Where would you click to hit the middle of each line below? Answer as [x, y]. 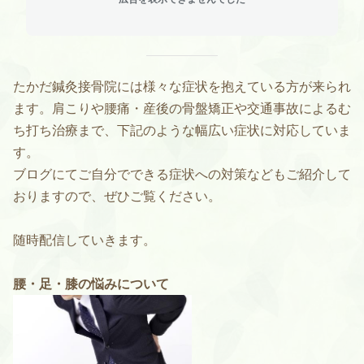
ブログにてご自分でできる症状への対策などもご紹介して [182, 174]
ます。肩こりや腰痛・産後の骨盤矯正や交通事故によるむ [182, 108]
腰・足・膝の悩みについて [91, 284]
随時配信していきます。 [84, 240]
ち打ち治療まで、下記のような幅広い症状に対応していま [182, 130]
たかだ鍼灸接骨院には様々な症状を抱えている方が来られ [182, 87]
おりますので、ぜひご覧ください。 [117, 196]
